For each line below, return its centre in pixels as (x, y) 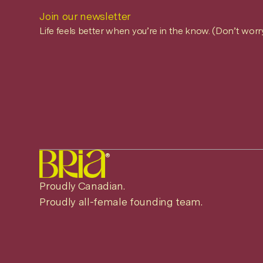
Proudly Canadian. (82, 186)
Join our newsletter (85, 16)
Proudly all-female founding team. (121, 201)
